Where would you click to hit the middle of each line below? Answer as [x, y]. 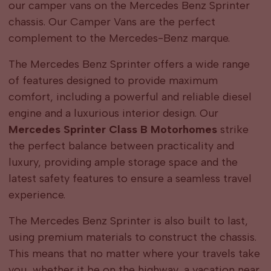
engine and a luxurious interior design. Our [113, 113]
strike [234, 130]
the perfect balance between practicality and [121, 146]
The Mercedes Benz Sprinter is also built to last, [128, 221]
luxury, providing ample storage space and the [123, 162]
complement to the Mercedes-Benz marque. [119, 38]
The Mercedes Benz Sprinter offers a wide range [129, 64]
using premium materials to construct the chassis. [132, 237]
